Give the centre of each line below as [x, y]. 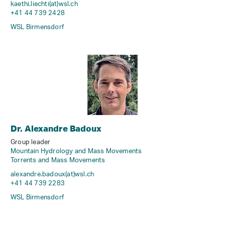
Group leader [31, 142]
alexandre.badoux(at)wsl [48, 174]
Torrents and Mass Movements [58, 160]
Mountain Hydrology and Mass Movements [76, 151]
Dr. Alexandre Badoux [56, 128]
